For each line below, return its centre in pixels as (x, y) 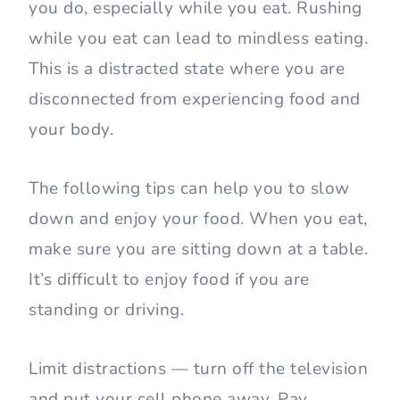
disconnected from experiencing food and (195, 100)
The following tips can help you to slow (189, 189)
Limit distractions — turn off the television (198, 369)
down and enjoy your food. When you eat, (198, 219)
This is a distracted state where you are (187, 69)
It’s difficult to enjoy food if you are (169, 280)
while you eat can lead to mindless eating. (198, 39)
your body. (71, 130)
